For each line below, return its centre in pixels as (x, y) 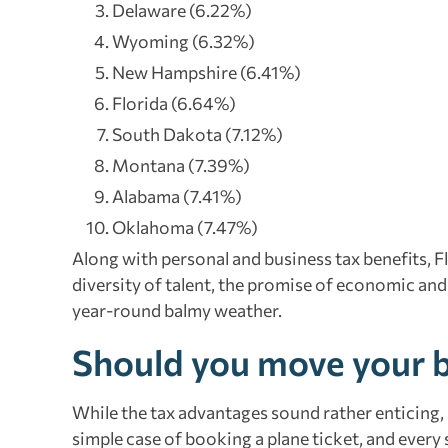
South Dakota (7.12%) (197, 134)
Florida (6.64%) (174, 103)
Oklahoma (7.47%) (185, 227)
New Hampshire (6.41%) (206, 72)
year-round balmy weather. (177, 310)
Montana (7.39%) (181, 165)
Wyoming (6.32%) (183, 41)
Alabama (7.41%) (177, 196)
